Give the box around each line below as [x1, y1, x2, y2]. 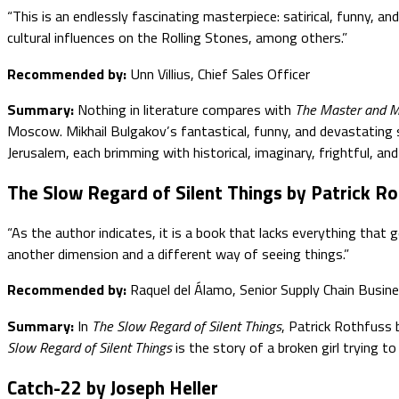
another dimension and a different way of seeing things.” [7, 243, 349, 265]
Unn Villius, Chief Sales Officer [126, 62, 310, 85]
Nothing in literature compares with [74, 98, 295, 120]
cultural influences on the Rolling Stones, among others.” [7, 27, 347, 49]
